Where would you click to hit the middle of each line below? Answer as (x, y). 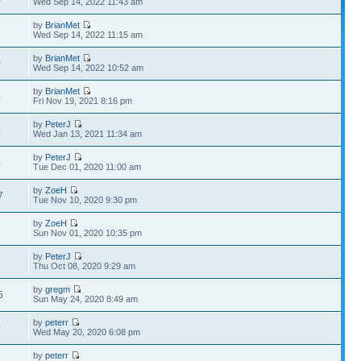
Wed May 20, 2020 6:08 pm (87, 332)
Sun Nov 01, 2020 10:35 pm (88, 233)
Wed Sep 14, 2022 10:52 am (89, 68)
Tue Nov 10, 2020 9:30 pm (85, 200)
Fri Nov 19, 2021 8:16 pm (83, 101)
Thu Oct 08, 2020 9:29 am (85, 266)
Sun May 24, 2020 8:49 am (86, 299)
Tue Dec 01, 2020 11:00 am (87, 167)
